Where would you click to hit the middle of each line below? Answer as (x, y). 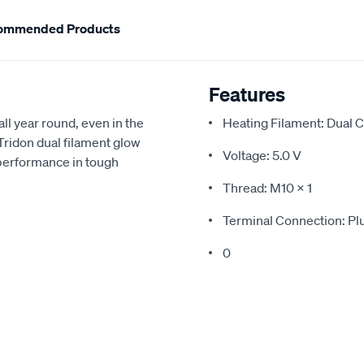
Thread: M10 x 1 (267, 188)
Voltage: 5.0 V (262, 156)
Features (247, 95)
